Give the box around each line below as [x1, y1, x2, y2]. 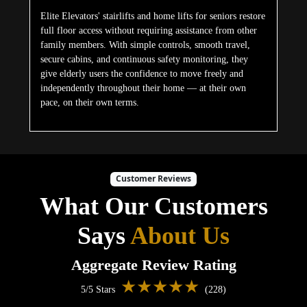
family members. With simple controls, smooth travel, [40, 40, 250, 51]
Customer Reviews [116, 173, 191, 185]
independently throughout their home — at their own [40, 83, 246, 94]
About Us [130, 221, 230, 249]
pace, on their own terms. [40, 97, 139, 108]
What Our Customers [39, 192, 268, 220]
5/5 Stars [81, 284, 121, 295]
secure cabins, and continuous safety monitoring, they [40, 54, 248, 65]
